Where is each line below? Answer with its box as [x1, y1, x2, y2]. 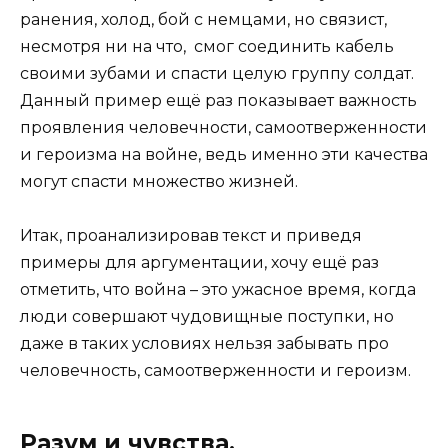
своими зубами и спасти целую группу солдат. [20, 64, 414, 84]
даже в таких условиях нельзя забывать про [20, 334, 389, 354]
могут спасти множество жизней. [20, 172, 298, 192]
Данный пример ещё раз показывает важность [20, 91, 417, 111]
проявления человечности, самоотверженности [20, 118, 427, 138]
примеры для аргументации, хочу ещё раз [20, 253, 379, 273]
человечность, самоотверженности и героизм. [20, 361, 415, 381]
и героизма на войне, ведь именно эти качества [20, 145, 428, 165]
